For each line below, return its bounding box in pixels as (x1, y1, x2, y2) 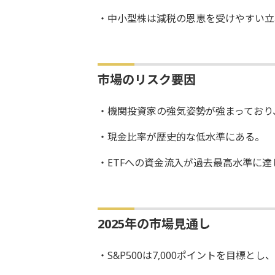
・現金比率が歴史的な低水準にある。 (97, 130, 265, 144)
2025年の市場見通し (97, 215, 211, 232)
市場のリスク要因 (97, 71, 196, 88)
